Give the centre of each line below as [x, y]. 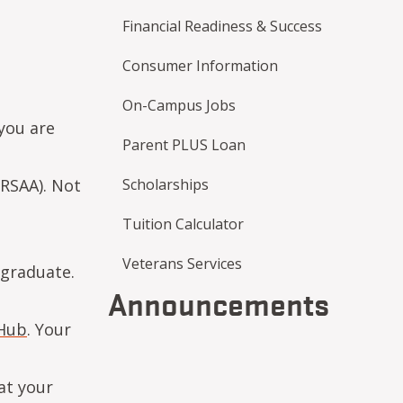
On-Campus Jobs [179, 105]
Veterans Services [182, 264]
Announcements [219, 303]
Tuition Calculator [183, 224]
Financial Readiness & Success [222, 26]
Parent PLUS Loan [184, 145]
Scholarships [166, 184]
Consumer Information [200, 66]
